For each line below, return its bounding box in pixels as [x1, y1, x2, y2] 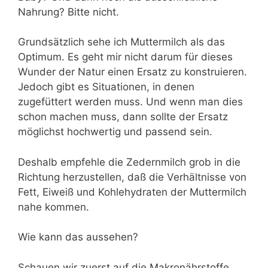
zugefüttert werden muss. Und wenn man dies [18, 96, 243, 108]
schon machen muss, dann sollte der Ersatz [18, 111, 228, 123]
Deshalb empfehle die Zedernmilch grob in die [18, 156, 240, 168]
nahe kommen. [18, 200, 89, 213]
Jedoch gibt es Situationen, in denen [18, 81, 194, 93]
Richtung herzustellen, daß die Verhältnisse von [18, 170, 246, 183]
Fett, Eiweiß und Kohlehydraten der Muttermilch [18, 185, 246, 198]
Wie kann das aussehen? [18, 231, 138, 243]
